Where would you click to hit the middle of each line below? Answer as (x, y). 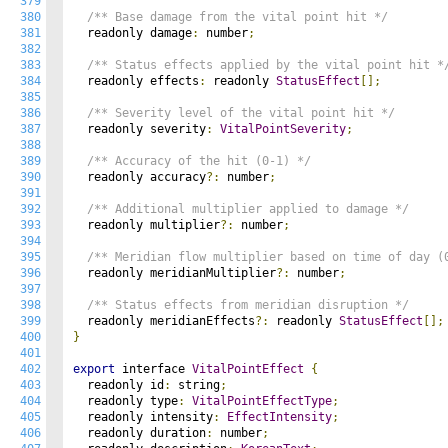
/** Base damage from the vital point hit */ (237, 17)
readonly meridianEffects (164, 321)
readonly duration (139, 433)
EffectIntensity (279, 417)
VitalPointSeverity (283, 129)
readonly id (118, 385)
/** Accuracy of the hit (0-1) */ (199, 161)
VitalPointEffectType (262, 401)
